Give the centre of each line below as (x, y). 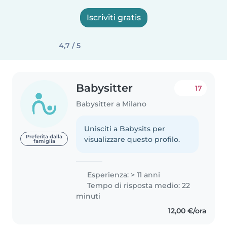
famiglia (44, 141)
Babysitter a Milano (111, 104)
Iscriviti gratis (113, 17)
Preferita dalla (44, 137)
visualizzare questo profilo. (132, 139)
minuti (88, 196)
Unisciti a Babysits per (125, 128)
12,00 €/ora (187, 211)
